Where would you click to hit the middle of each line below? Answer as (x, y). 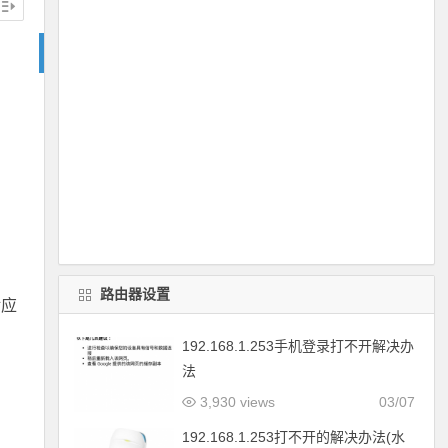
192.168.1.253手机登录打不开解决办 (297, 346)
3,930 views (235, 402)
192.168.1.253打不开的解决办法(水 (293, 437)
